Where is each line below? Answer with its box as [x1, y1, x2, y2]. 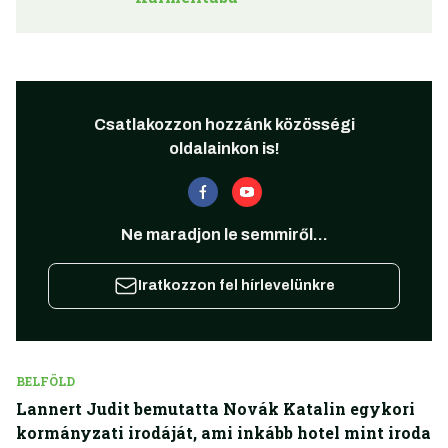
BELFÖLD [16, 372, 75, 389]
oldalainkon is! [168, 139, 280, 157]
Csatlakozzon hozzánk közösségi [93, 115, 355, 133]
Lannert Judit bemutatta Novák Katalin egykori [16, 397, 415, 419]
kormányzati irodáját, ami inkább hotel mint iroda [16, 421, 431, 443]
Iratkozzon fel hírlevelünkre [137, 277, 335, 293]
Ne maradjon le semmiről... [120, 225, 328, 243]
